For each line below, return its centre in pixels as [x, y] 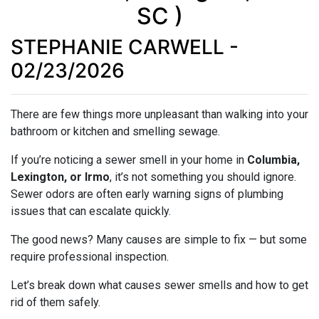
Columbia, [273, 159]
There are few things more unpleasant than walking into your [159, 114]
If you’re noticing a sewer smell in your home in [129, 159]
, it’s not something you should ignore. [203, 177]
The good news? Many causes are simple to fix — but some [159, 239]
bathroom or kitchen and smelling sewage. [115, 131]
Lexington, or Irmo [60, 177]
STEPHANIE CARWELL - [125, 47]
